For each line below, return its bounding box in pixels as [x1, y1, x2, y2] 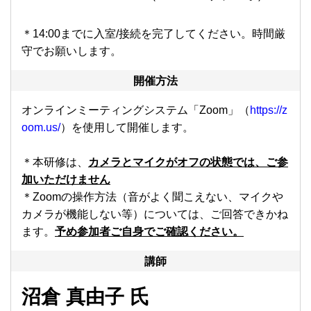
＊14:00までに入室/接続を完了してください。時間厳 [22, 28, 285, 40]
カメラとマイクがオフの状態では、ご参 [88, 156, 288, 169]
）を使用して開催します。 [60, 121, 194, 134]
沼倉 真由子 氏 [22, 286, 149, 308]
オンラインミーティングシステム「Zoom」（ [22, 104, 250, 117]
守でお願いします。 [22, 45, 121, 58]
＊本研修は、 [22, 156, 88, 169]
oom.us [22, 121, 58, 134]
